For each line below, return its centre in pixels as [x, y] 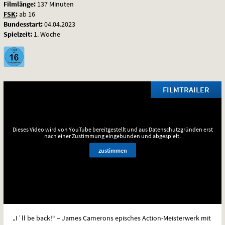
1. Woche [46, 34]
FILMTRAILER [186, 89]
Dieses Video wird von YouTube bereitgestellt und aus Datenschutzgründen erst [113, 129]
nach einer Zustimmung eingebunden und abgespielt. [113, 136]
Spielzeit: [18, 34]
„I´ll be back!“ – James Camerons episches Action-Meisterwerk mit [112, 218]
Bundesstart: [23, 24]
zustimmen [113, 150]
